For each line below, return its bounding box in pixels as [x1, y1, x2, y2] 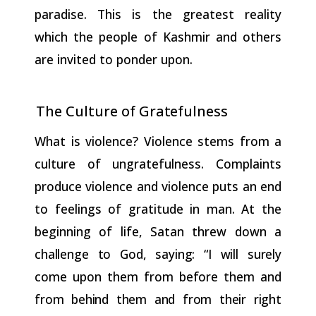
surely [247, 245, 281, 262]
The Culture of [36, 101, 139, 121]
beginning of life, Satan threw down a [35, 222, 281, 240]
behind [71, 290, 109, 308]
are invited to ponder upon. [35, 50, 193, 68]
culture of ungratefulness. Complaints [35, 154, 281, 172]
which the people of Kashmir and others [35, 28, 281, 45]
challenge [35, 245, 89, 262]
